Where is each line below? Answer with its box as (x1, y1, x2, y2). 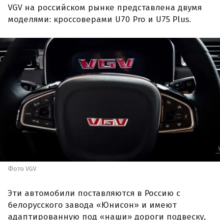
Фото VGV (8, 165, 36, 173)
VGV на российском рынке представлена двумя (8, 2, 202, 13)
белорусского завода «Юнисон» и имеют (8, 199, 177, 210)
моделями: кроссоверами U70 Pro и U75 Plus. (8, 14, 191, 25)
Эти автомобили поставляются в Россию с (8, 188, 180, 198)
